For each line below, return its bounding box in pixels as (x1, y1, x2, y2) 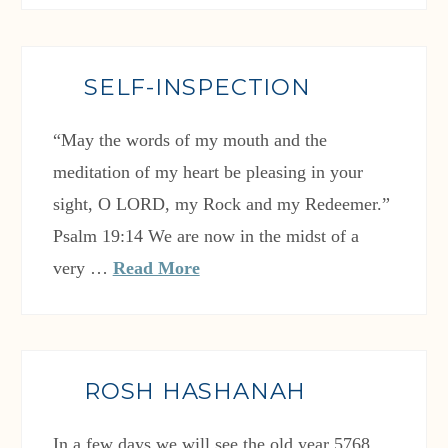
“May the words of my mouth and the (52, 130, 327, 151)
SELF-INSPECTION (83, 73, 311, 102)
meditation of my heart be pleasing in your (52, 162, 363, 183)
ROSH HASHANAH (83, 377, 307, 406)
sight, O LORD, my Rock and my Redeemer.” (52, 194, 390, 215)
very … (52, 258, 113, 279)
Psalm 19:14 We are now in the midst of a (52, 226, 359, 247)
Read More (112, 258, 200, 279)
